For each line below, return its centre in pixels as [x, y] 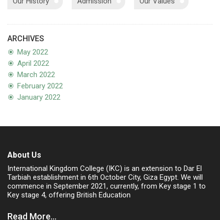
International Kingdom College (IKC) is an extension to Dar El [105, 168]
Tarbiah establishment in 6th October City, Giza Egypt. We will [105, 177]
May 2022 [33, 52]
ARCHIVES [26, 38]
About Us [24, 155]
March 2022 [36, 74]
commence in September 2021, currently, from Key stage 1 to [107, 186]
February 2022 [40, 86]
